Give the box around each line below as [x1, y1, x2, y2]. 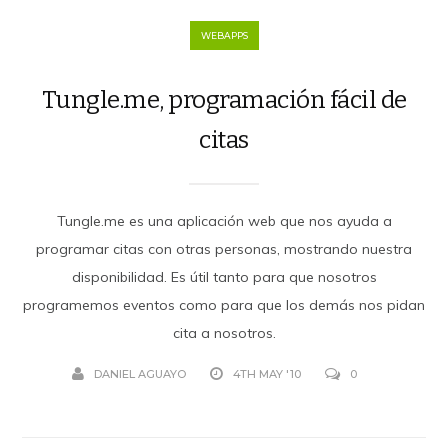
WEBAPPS [200, 29, 248, 41]
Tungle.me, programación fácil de [41, 85, 407, 114]
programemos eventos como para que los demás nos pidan [23, 295, 425, 314]
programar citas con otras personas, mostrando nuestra [36, 239, 412, 258]
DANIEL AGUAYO [93, 366, 186, 381]
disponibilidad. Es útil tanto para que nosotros [71, 267, 377, 286]
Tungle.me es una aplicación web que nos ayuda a [56, 211, 392, 230]
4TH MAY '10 [232, 366, 301, 381]
